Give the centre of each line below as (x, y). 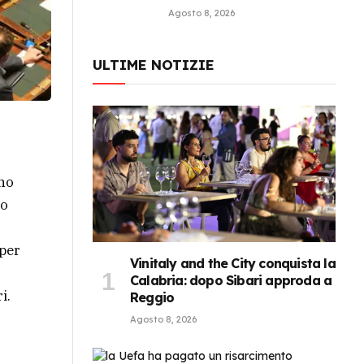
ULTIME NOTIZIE (154, 65)
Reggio (152, 298)
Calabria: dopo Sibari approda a (231, 281)
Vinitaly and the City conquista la (233, 264)
